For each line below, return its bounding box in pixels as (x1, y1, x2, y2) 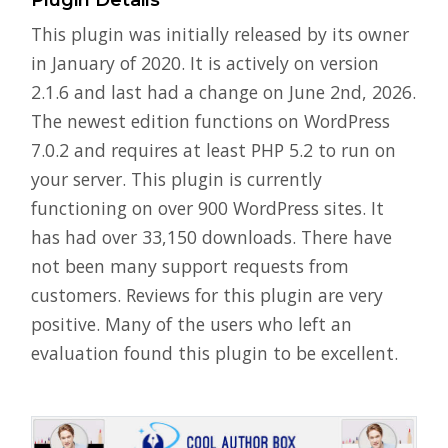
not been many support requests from (31, 254, 349, 279)
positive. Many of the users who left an (31, 312, 352, 337)
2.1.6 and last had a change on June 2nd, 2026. (31, 80, 416, 105)
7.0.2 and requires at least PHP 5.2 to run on (31, 138, 396, 163)
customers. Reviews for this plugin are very (31, 283, 383, 308)
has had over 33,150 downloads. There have (31, 225, 392, 250)
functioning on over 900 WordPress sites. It (31, 196, 384, 221)
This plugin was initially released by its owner (31, 22, 409, 47)
